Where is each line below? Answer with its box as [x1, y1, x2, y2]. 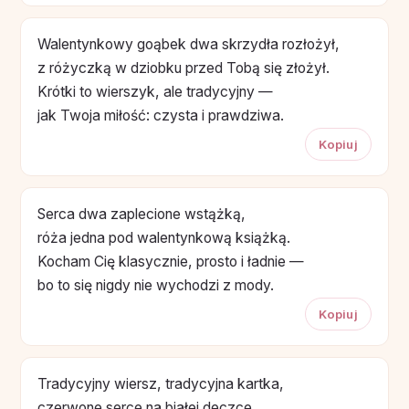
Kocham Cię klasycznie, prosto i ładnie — [37, 252, 304, 270]
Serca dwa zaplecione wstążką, [37, 204, 246, 223]
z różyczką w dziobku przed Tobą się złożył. [37, 58, 330, 77]
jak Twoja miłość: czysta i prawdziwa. [37, 106, 284, 124]
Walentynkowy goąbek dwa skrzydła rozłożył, [37, 35, 340, 53]
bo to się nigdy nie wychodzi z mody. [37, 276, 274, 294]
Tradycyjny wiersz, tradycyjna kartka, [37, 374, 284, 393]
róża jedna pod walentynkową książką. [37, 228, 290, 246]
